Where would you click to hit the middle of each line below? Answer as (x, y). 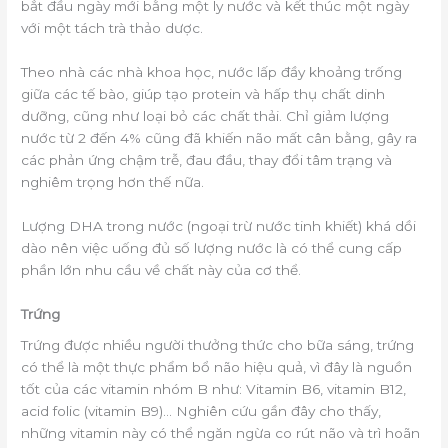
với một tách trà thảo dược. (112, 27)
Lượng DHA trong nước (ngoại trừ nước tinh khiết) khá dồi (219, 225)
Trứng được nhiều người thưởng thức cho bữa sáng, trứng (218, 345)
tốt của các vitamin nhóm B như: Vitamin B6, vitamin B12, (214, 389)
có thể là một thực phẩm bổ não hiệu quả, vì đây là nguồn (217, 367)
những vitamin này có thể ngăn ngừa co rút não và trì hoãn (221, 433)
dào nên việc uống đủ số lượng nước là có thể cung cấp (212, 247)
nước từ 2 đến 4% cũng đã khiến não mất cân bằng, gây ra (219, 137)
